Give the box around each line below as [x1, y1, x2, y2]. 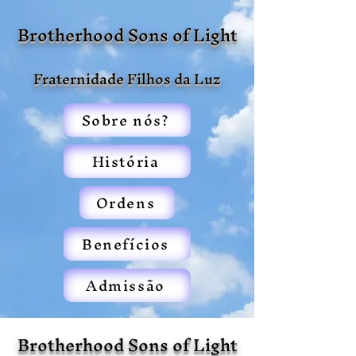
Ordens [95, 186, 156, 219]
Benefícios [82, 227, 169, 261]
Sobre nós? [81, 103, 170, 137]
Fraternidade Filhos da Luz [33, 63, 221, 95]
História [91, 145, 160, 178]
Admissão [86, 269, 165, 302]
